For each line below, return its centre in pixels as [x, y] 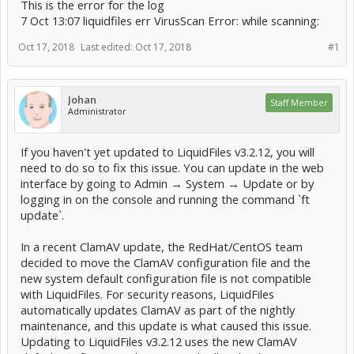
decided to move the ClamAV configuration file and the [166, 262]
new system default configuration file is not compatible [166, 278]
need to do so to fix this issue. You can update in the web [172, 168]
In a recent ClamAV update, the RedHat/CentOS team [162, 247]
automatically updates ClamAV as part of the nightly [158, 310]
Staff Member [299, 102]
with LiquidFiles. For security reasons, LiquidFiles [147, 294]
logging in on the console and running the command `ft [165, 199]
